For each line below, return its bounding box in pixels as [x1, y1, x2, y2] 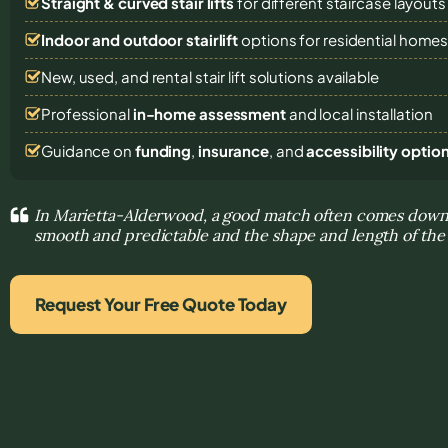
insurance [197, 140, 270, 160]
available [316, 66, 379, 86]
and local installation [285, 103, 433, 123]
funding [134, 140, 192, 160]
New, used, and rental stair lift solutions [41, 66, 317, 86]
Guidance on [41, 140, 135, 160]
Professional [41, 103, 133, 123]
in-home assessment [132, 103, 286, 123]
